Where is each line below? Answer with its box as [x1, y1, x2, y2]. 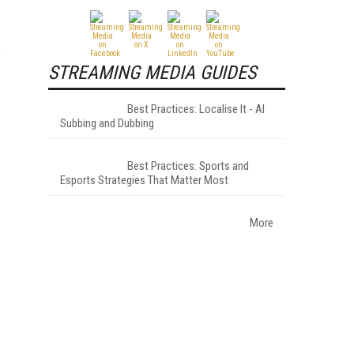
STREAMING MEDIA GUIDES [48, 61, 256, 84]
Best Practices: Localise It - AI [127, 101, 265, 116]
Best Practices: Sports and [127, 158, 249, 173]
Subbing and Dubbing [60, 115, 154, 130]
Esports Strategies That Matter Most [60, 172, 228, 187]
